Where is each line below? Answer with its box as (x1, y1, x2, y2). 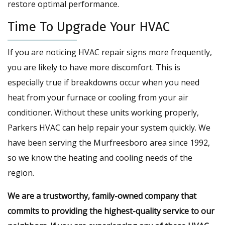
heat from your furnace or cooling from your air (8, 92, 188, 103)
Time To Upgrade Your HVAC (8, 19, 170, 35)
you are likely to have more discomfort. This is (8, 62, 180, 73)
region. (8, 167, 34, 179)
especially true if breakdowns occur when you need (8, 77, 199, 88)
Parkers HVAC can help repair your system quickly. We (8, 122, 210, 134)
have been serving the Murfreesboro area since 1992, (8, 137, 210, 149)
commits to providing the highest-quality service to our (8, 205, 214, 217)
